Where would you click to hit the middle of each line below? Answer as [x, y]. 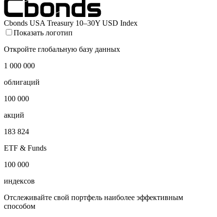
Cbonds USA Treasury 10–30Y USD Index [71, 23]
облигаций [22, 82]
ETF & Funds [25, 148]
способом [20, 206]
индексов [19, 181]
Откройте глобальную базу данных [62, 49]
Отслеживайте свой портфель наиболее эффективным [93, 197]
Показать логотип [43, 32]
